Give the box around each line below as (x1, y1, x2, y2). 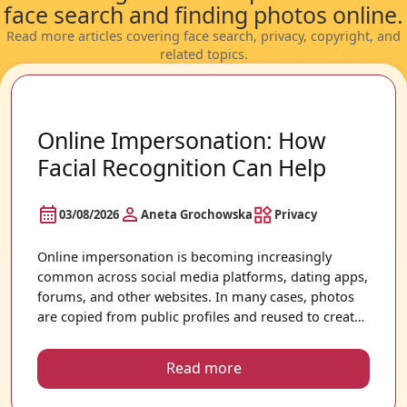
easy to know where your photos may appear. (37, 367, 318, 385)
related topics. (159, 45, 248, 64)
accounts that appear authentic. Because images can (37, 327, 362, 345)
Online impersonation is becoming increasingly (37, 247, 332, 265)
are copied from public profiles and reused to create (37, 307, 362, 325)
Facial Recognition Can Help (37, 152, 326, 184)
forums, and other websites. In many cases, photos (37, 287, 354, 305)
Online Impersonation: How (37, 124, 326, 156)
